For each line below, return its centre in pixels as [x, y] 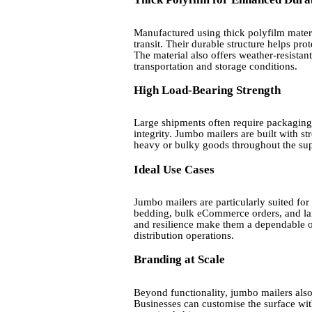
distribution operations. [184, 236]
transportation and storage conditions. [216, 66]
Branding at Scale [179, 260]
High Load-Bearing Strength [207, 91]
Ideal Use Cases [174, 169]
